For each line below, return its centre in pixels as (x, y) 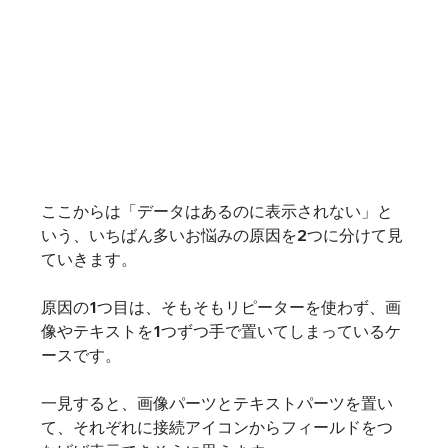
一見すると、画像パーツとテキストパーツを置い (216, 403)
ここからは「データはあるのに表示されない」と (216, 211)
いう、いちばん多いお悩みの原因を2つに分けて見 (221, 235)
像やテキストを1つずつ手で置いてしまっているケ (220, 331)
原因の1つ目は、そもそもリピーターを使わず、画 (220, 307)
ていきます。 (88, 259)
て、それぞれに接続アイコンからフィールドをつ (216, 427)
